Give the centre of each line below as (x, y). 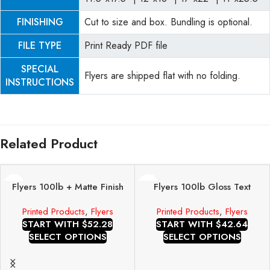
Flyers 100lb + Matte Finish (67, 187)
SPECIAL (40, 69)
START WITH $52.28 (67, 224)
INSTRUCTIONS (40, 82)
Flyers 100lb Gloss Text (202, 187)
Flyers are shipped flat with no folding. (162, 76)
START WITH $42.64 (202, 224)
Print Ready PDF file (126, 46)
